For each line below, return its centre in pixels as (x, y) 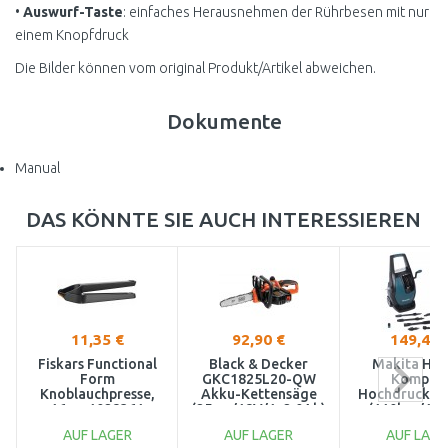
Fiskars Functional (97, 363)
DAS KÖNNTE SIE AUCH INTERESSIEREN (223, 218)
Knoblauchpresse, (97, 393)
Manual (37, 167)
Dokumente (224, 120)
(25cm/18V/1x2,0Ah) (258, 408)
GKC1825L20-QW (258, 378)
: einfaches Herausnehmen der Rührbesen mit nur (276, 11)
